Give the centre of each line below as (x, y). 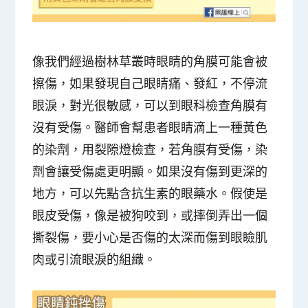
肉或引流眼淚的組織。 (95, 259)
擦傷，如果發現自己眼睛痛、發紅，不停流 (150, 83)
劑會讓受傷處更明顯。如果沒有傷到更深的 (150, 171)
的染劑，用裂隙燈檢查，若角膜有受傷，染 (150, 149)
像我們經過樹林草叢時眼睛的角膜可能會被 (150, 61)
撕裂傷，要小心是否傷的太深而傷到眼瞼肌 (150, 237)
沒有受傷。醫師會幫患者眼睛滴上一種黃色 (150, 127)
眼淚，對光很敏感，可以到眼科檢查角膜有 (150, 105)
